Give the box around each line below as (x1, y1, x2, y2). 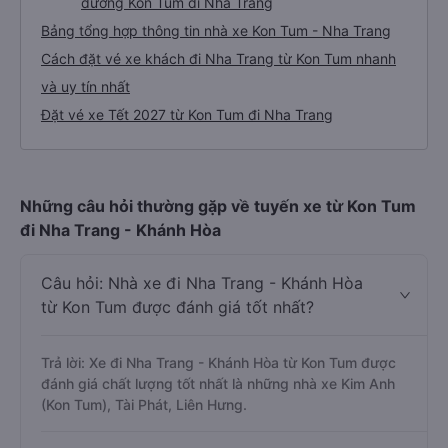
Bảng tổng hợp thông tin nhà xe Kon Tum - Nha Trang (41, 22, 391, 39)
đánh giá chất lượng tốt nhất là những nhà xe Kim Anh (41, 375, 395, 392)
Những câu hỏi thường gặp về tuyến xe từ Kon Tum (20, 196, 416, 216)
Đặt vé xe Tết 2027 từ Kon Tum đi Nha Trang (41, 106, 333, 123)
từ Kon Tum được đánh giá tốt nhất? (41, 297, 314, 317)
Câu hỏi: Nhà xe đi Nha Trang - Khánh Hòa (41, 273, 363, 293)
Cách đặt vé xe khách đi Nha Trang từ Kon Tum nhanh (41, 50, 396, 67)
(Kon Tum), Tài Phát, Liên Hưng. (41, 396, 247, 413)
